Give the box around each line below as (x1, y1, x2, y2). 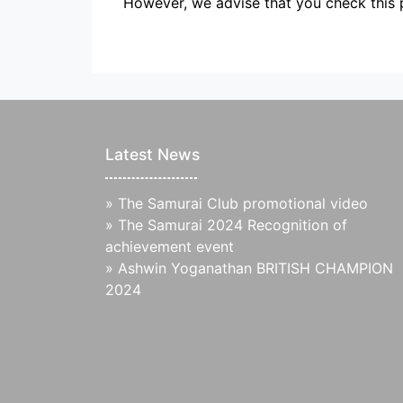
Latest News (105, 145, 200, 164)
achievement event (105, 237, 234, 255)
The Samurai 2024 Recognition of (118, 216, 347, 234)
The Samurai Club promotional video (118, 194, 368, 212)
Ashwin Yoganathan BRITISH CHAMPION (118, 259, 393, 277)
